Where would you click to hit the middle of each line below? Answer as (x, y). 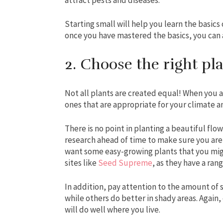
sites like (81, 163)
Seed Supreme (125, 163)
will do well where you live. (112, 209)
